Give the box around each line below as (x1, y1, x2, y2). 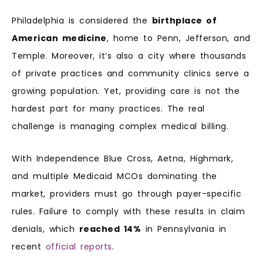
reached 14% (79, 222, 141, 235)
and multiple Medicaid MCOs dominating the (12, 170, 217, 182)
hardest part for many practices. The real (12, 103, 205, 115)
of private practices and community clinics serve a (12, 68, 249, 80)
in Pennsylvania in (141, 222, 227, 235)
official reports (45, 240, 112, 252)
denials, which (12, 222, 79, 235)
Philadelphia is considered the (12, 15, 152, 27)
